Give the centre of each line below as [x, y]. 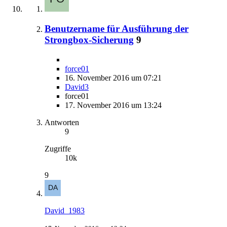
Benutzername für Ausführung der [117, 29]
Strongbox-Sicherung [89, 40]
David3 [77, 87]
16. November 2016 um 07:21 [113, 78]
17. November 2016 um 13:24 [113, 105]
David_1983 [65, 210]
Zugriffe [58, 148]
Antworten [62, 122]
